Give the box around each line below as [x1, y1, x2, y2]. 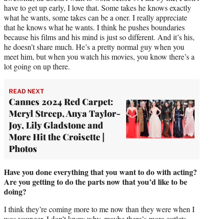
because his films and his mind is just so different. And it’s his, [4, 31, 195, 42]
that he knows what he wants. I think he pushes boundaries [4, 22, 185, 32]
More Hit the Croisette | [9, 131, 105, 143]
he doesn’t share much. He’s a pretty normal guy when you [4, 41, 184, 52]
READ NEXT [9, 87, 44, 95]
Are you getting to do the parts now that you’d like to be [4, 175, 187, 187]
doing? [4, 185, 26, 197]
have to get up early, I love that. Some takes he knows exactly [4, 2, 191, 13]
